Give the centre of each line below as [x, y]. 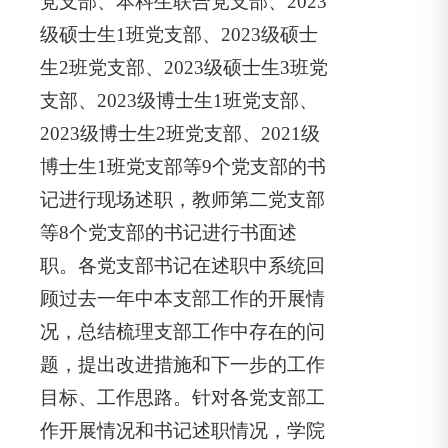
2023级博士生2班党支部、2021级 [180, 133]
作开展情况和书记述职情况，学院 [182, 430]
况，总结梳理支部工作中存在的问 [182, 331]
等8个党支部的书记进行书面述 [168, 232]
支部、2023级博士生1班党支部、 [179, 100]
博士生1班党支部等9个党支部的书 [183, 166]
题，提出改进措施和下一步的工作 [182, 364]
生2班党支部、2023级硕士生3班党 [184, 67]
